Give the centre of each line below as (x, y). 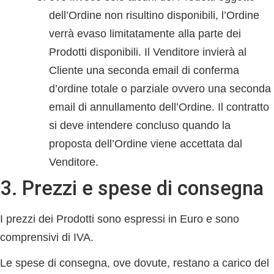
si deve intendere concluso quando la (140, 125)
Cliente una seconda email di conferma (144, 70)
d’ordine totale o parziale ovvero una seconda (160, 89)
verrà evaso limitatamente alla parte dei (145, 34)
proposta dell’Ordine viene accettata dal (146, 144)
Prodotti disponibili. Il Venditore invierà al (148, 52)
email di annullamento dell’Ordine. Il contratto (159, 107)
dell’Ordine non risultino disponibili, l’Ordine (154, 15)
